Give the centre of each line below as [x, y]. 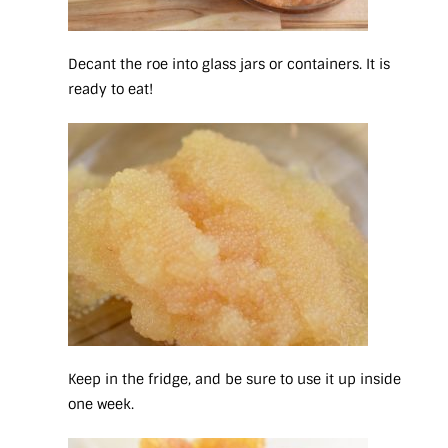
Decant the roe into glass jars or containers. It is [229, 64]
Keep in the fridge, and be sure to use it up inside [234, 379]
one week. [103, 404]
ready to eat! [110, 89]
